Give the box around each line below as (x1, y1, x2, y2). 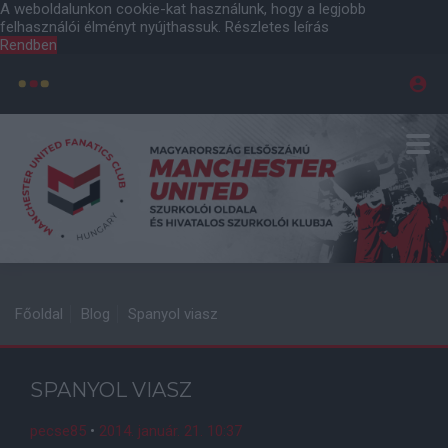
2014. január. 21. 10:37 (99, 422, 242, 440)
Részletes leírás (225, 18, 329, 36)
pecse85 (30, 422, 86, 440)
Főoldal (15, 305, 63, 323)
